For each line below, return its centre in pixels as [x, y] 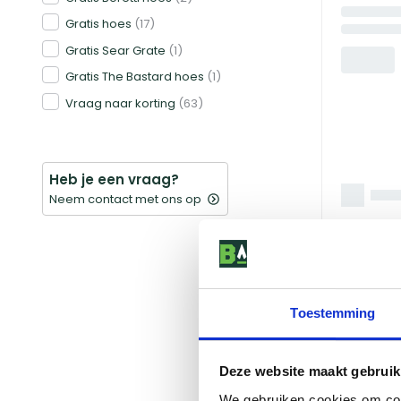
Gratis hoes [98, 24]
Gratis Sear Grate [115, 50]
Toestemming [333, 312]
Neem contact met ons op [125, 199]
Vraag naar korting [120, 103]
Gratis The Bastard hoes [135, 77]
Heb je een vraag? [114, 179]
